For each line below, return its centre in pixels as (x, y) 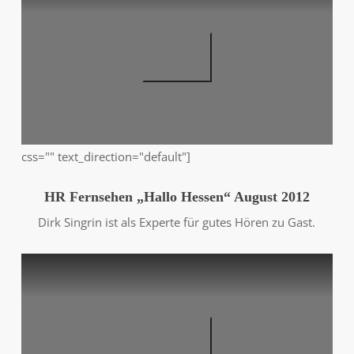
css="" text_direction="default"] (105, 156)
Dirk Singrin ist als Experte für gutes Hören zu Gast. (177, 222)
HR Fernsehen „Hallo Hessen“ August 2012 (177, 196)
